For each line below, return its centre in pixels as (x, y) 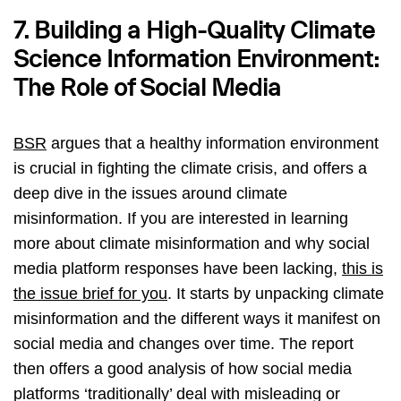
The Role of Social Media (147, 90)
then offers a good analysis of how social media (183, 369)
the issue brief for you (90, 294)
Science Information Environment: (196, 61)
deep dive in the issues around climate (150, 194)
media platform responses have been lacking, (178, 269)
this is (363, 269)
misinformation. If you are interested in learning (181, 219)
